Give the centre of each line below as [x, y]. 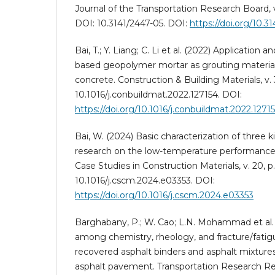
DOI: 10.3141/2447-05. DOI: [132, 24]
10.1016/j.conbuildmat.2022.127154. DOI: [158, 95]
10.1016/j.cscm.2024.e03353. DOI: [145, 181]
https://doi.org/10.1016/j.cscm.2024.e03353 [164, 196]
